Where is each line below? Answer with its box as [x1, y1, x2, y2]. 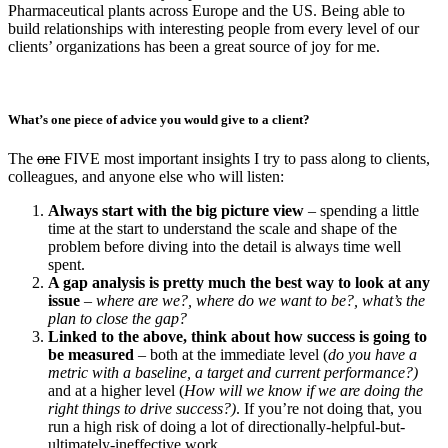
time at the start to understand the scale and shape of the [48, 220, 397, 238]
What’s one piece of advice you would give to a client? [8, 111, 310, 127]
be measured [48, 346, 134, 364]
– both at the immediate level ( [134, 346, 328, 364]
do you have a [328, 346, 417, 364]
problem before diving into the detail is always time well [48, 238, 401, 256]
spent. [48, 256, 85, 274]
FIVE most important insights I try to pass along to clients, [60, 150, 430, 168]
